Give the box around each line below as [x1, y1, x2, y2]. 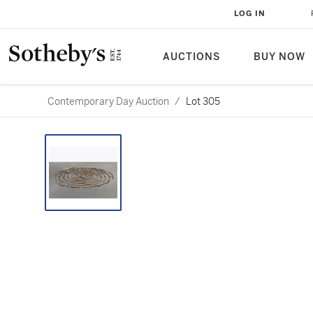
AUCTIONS [163, 51, 220, 63]
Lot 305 [186, 95, 220, 108]
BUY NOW [254, 51, 305, 63]
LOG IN [234, 9, 265, 18]
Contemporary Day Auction [48, 95, 169, 108]
